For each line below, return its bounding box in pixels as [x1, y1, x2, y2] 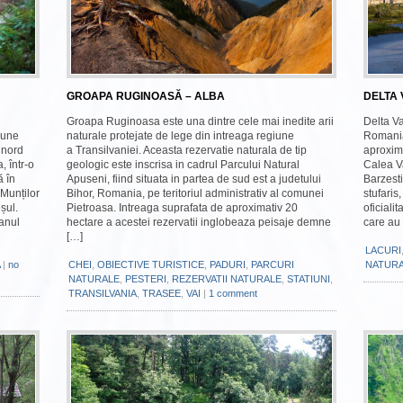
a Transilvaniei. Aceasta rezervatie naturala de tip [67, 144, 307, 157]
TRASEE [142, 288, 181, 299]
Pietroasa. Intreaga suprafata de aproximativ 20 [67, 201, 298, 214]
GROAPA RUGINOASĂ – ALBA [67, 90, 225, 103]
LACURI [365, 245, 401, 255]
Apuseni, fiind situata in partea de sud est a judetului [67, 173, 321, 185]
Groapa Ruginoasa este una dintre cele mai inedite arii [67, 115, 334, 128]
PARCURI [251, 259, 294, 270]
